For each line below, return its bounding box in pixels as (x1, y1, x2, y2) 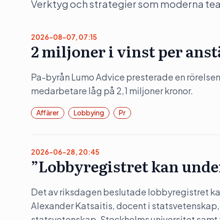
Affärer (36, 108, 59, 117)
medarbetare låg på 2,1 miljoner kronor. (31, 85, 193, 96)
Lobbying (74, 108, 104, 117)
